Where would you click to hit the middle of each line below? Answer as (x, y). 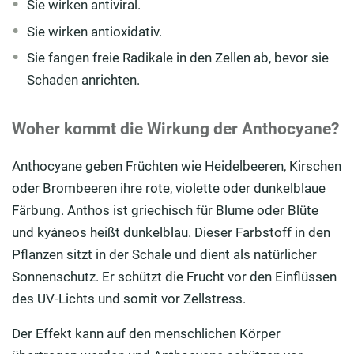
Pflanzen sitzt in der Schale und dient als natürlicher (164, 255)
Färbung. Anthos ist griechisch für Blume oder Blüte (165, 211)
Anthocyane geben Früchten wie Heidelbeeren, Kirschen (177, 166)
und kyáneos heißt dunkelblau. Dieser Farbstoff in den (171, 233)
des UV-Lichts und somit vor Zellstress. (129, 299)
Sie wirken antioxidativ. (95, 31)
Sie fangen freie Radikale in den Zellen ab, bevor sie (178, 58)
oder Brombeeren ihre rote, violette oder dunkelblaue (169, 188)
